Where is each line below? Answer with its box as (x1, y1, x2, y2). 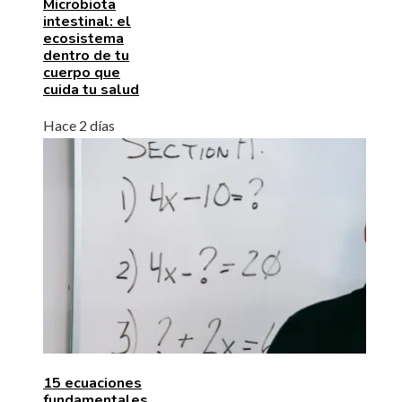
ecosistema (43, 28, 124, 48)
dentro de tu (43, 45, 129, 66)
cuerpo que (43, 62, 120, 83)
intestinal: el (43, 11, 131, 31)
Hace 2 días (43, 116, 115, 134)
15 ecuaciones (43, 372, 142, 393)
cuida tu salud (43, 79, 139, 100)
